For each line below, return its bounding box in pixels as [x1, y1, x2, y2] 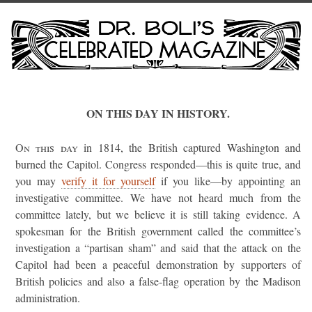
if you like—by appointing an [155, 173, 301, 188]
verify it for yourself [61, 173, 155, 188]
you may [15, 173, 61, 188]
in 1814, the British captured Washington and [77, 140, 302, 155]
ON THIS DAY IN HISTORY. [86, 105, 230, 121]
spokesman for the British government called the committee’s [15, 224, 301, 238]
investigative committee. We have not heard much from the [15, 190, 301, 205]
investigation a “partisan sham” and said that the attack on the [15, 240, 301, 255]
